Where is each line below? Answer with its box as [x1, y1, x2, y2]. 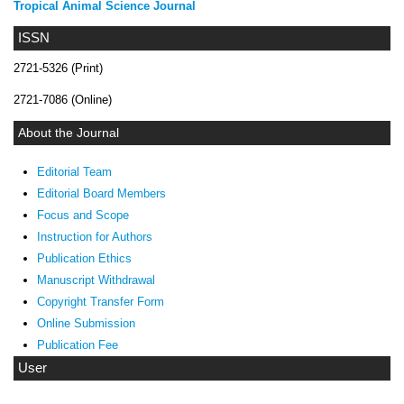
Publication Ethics [37, 252, 133, 266]
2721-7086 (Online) [14, 93, 112, 107]
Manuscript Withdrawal [37, 273, 156, 288]
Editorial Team [37, 165, 113, 179]
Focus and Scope [37, 208, 130, 223]
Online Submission [37, 317, 136, 331]
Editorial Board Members [37, 187, 167, 201]
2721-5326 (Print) [14, 61, 103, 76]
